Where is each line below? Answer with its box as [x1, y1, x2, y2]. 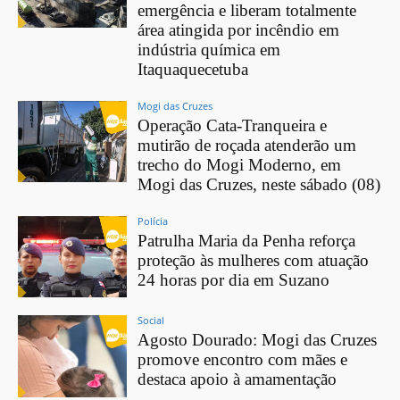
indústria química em [137, 39, 281, 59]
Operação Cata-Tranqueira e [137, 115, 328, 135]
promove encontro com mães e [137, 350, 348, 370]
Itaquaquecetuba [137, 59, 249, 79]
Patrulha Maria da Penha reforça [137, 230, 356, 250]
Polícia [137, 213, 169, 228]
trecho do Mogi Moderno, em [137, 154, 342, 174]
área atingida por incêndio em [137, 20, 340, 39]
